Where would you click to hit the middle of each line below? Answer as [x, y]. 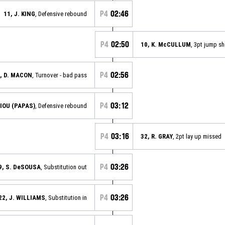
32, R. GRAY [157, 136]
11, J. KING [19, 14]
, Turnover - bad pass [60, 75]
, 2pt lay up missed [197, 136]
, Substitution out [64, 167]
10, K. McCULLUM [166, 44]
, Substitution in [66, 197]
